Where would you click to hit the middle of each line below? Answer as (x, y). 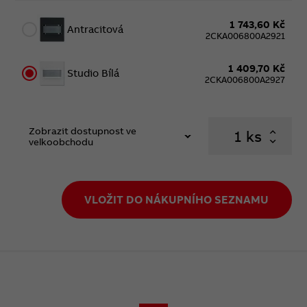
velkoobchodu (61, 142)
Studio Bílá (94, 73)
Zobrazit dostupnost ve (83, 131)
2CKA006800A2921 (245, 35)
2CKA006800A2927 (245, 79)
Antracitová (96, 29)
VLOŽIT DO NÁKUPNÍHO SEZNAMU (177, 200)
